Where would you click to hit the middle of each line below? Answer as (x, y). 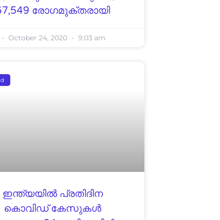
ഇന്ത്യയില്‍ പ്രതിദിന (53, 194)
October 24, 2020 (38, 38)
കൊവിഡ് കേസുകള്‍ (53, 208)
